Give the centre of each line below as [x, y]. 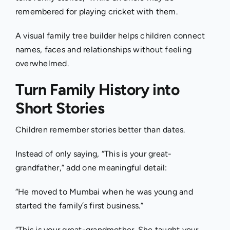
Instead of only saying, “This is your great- [93, 154]
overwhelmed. [42, 63]
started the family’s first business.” [79, 205]
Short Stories [60, 108]
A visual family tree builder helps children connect [110, 35]
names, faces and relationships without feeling [103, 49]
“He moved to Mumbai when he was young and [104, 191]
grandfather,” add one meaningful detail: [91, 167]
